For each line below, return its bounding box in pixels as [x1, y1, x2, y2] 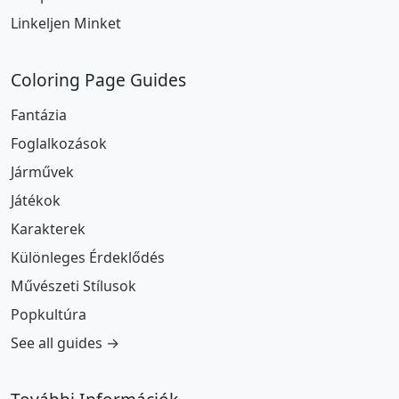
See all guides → [11, 333, 119, 353]
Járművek [11, 162, 74, 182]
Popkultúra [11, 305, 86, 324]
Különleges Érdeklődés [11, 248, 165, 267]
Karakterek [11, 219, 85, 239]
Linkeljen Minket [11, 13, 121, 33]
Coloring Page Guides [11, 68, 186, 92]
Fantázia [11, 105, 67, 125]
